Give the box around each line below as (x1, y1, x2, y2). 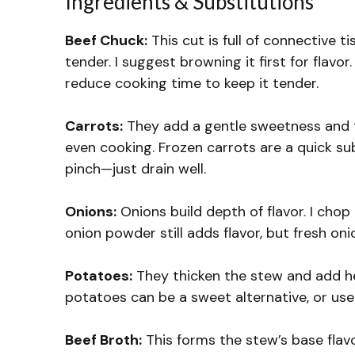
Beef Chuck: (65, 30, 147, 50)
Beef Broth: (65, 330, 142, 349)
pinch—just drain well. (65, 158, 206, 178)
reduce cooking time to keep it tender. (65, 73, 319, 93)
